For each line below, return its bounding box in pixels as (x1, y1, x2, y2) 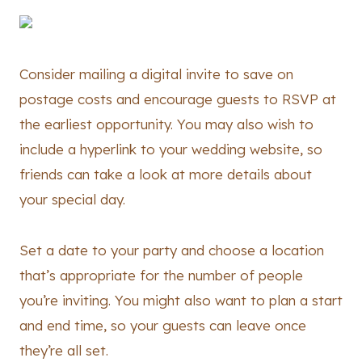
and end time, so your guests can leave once (19, 317, 306, 335)
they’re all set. (19, 342, 108, 360)
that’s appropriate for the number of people (19, 267, 303, 284)
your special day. (19, 191, 125, 208)
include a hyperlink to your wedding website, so (19, 141, 322, 158)
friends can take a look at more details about (19, 166, 312, 183)
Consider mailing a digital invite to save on (19, 65, 293, 83)
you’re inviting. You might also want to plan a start (19, 292, 343, 309)
